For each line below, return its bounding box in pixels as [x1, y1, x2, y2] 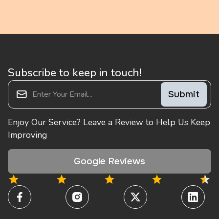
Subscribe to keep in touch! [8, 65, 141, 80]
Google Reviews [74, 154, 145, 167]
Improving [8, 129, 47, 141]
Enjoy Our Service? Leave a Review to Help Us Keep [8, 116, 210, 128]
